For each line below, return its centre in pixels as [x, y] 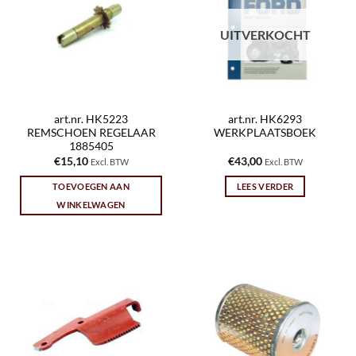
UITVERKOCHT [265, 34]
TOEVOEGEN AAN [91, 186]
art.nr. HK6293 [265, 120]
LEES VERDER [265, 186]
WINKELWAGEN [91, 204]
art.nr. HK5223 [91, 120]
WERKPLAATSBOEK [265, 133]
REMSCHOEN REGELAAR [91, 133]
